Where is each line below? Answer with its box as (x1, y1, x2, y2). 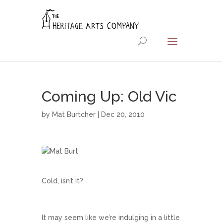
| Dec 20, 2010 (96, 111, 145, 118)
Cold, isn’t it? (42, 177, 83, 185)
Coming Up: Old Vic (42, 88, 177, 105)
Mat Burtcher (52, 111, 96, 118)
